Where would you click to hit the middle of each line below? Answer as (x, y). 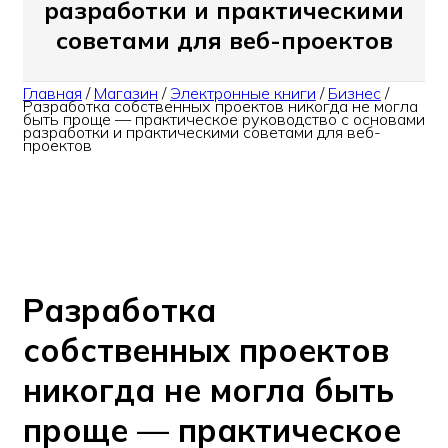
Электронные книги (243, 93)
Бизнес (354, 93)
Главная (52, 93)
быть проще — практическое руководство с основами (224, 119)
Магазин (126, 93)
